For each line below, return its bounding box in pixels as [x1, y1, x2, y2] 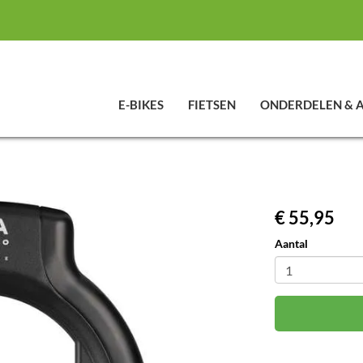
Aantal [275, 237, 308, 250]
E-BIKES [118, 97, 164, 112]
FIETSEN [188, 97, 236, 112]
